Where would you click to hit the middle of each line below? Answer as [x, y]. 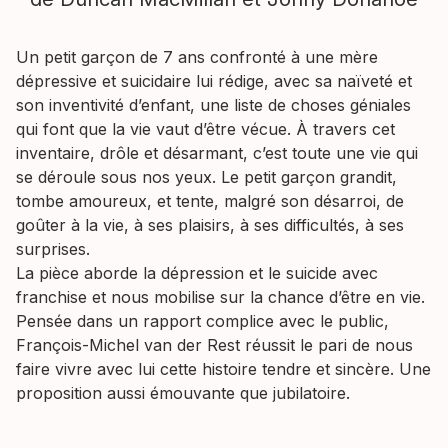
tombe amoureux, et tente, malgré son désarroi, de [210, 201]
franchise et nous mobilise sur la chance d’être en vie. [220, 297]
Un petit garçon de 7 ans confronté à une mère [197, 57]
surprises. [53, 249]
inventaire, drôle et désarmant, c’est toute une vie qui [217, 153]
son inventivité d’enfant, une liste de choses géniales [213, 105]
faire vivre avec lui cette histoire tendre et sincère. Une [223, 369]
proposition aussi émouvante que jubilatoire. [183, 393]
